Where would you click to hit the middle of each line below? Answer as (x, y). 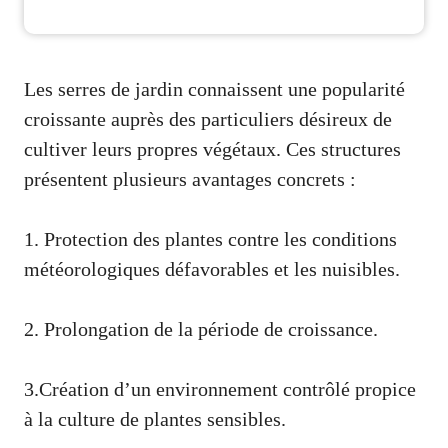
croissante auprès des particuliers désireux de (208, 118)
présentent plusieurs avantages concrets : (190, 178)
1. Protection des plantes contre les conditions (210, 238)
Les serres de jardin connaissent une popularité (214, 88)
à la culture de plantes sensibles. (155, 418)
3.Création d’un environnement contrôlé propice (220, 388)
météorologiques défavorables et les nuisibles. (214, 268)
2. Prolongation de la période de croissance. (201, 328)
